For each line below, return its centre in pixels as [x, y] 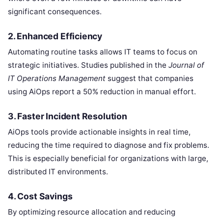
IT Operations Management [57, 78]
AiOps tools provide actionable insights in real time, [99, 132]
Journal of [186, 65]
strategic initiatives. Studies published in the [88, 65]
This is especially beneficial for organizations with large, [108, 158]
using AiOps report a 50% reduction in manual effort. [102, 91]
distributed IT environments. [58, 171]
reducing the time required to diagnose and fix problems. [109, 145]
